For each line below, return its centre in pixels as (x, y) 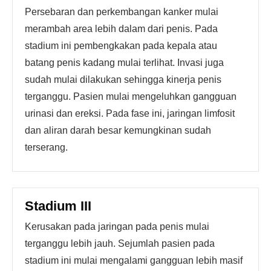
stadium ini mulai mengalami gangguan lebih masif (134, 260)
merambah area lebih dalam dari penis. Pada (121, 29)
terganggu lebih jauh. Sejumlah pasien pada (120, 243)
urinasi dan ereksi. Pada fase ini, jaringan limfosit (130, 113)
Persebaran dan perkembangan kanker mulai (122, 12)
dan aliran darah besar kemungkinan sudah (118, 130)
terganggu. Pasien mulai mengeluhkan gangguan (131, 96)
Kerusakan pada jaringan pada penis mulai (117, 227)
